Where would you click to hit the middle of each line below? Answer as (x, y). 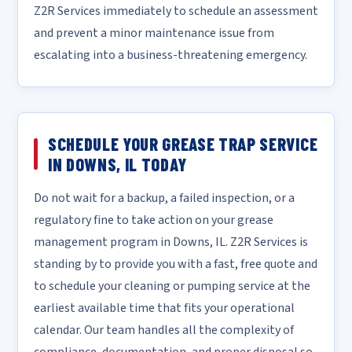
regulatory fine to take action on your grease (154, 220)
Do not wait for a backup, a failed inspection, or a (164, 198)
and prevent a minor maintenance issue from (154, 33)
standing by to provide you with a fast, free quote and (176, 264)
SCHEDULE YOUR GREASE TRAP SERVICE (183, 144)
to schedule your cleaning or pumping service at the (172, 286)
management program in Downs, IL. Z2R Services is (171, 242)
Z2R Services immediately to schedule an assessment (176, 11)
